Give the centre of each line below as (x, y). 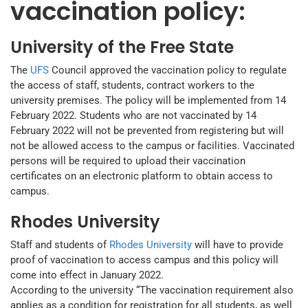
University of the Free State (122, 47)
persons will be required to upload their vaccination (128, 161)
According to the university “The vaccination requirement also (152, 290)
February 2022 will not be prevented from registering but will (147, 131)
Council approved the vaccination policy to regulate (168, 70)
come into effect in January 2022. (87, 275)
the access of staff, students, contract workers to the (132, 86)
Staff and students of (60, 245)
